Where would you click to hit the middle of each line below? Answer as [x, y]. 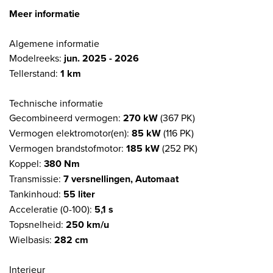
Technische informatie [56, 103]
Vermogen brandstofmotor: [68, 148]
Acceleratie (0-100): [52, 209]
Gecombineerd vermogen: [66, 117]
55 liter [79, 194]
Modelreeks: [37, 58]
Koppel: [27, 163]
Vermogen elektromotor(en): [70, 133]
